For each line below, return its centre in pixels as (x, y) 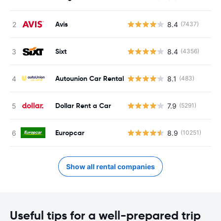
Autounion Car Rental (90, 78)
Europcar (70, 132)
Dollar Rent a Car (83, 105)
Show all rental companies (110, 166)
